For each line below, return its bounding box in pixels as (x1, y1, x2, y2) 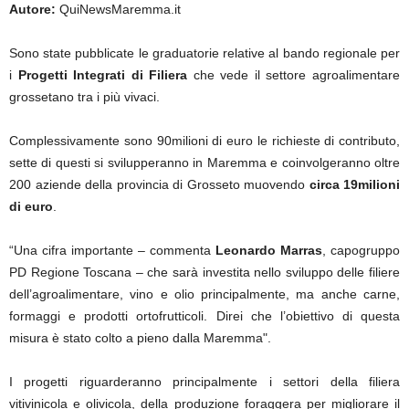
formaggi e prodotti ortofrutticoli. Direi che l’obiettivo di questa (9, 309, 400, 323)
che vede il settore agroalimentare (187, 68, 401, 82)
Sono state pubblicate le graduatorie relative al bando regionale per (9, 46, 400, 60)
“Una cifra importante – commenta (9, 243, 215, 257)
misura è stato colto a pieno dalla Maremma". (9, 330, 271, 345)
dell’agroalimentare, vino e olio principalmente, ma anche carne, (9, 287, 400, 301)
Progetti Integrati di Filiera (17, 68, 188, 82)
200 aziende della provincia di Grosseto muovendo (9, 177, 309, 192)
